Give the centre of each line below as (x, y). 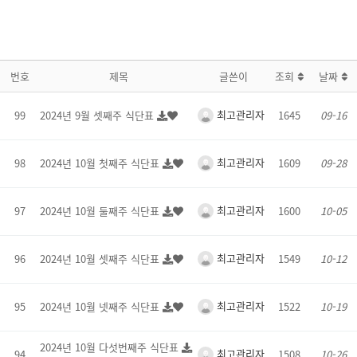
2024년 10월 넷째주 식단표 (101, 306)
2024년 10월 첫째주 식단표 (101, 163)
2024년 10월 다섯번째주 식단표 (111, 347)
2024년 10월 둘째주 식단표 (101, 211)
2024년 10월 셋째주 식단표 (101, 259)
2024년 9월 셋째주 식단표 (98, 115)
